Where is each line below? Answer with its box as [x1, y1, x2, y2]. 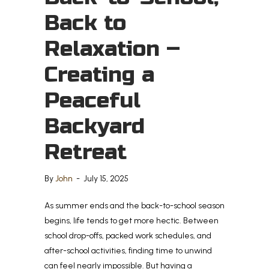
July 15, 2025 [83, 174, 128, 184]
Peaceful [44, 88, 141, 114]
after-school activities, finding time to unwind [44, 246, 212, 256]
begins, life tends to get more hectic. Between [44, 216, 219, 226]
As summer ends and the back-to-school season [44, 201, 225, 211]
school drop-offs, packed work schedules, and [44, 231, 211, 241]
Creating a [44, 62, 154, 88]
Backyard [44, 113, 145, 140]
